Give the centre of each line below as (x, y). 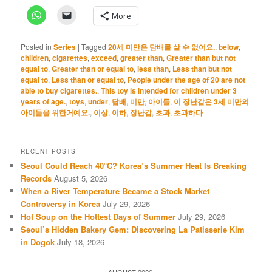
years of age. (43, 101)
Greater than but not (201, 57)
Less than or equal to (88, 79)
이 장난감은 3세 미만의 (212, 101)
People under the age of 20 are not (187, 79)
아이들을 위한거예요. (56, 112)
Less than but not (202, 68)
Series (65, 46)
